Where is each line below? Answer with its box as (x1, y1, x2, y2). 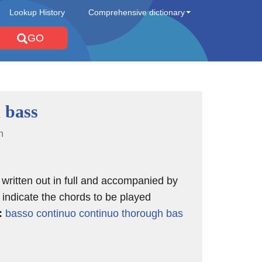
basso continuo (5, 208, 76, 219)
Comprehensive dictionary (88, 8, 185, 17)
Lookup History (9, 8, 65, 17)
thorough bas (121, 208, 183, 219)
